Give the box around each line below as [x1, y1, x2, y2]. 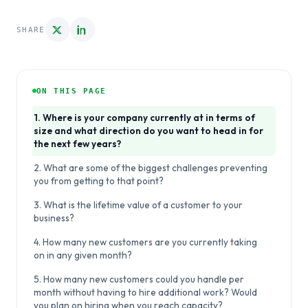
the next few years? [34, 137, 121, 150]
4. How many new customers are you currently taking [34, 236, 257, 248]
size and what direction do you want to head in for [34, 124, 263, 137]
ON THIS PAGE [36, 87, 107, 95]
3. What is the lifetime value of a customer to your [34, 199, 243, 211]
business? [34, 212, 74, 224]
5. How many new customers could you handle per [34, 273, 244, 285]
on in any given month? [34, 249, 132, 261]
